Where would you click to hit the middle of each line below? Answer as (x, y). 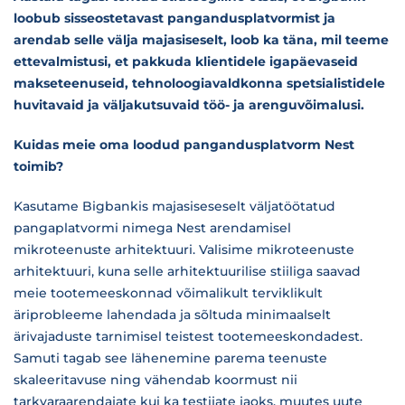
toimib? (38, 166)
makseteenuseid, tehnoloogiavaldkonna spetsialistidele (199, 83)
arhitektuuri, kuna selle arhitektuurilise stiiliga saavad (187, 271)
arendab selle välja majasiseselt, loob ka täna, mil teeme (201, 40)
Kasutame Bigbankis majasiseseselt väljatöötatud (174, 206)
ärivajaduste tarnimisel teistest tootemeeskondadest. (188, 336)
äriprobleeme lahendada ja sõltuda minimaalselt (172, 315)
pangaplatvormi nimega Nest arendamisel (152, 228)
